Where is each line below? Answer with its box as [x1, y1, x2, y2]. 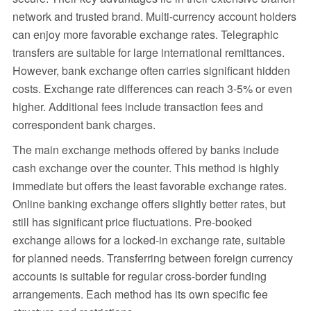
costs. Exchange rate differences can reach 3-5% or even [12, 81, 292, 97]
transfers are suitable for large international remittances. [12, 44, 285, 61]
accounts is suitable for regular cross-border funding [12, 268, 267, 285]
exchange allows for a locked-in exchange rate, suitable [12, 232, 285, 249]
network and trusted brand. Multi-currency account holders [12, 8, 296, 25]
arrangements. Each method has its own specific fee [12, 286, 268, 303]
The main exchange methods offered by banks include [12, 142, 279, 158]
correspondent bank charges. [12, 117, 155, 133]
